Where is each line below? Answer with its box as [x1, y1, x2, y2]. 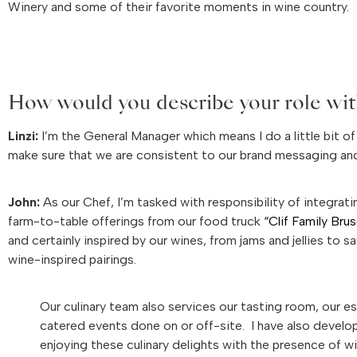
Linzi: [8, 128, 38, 144]
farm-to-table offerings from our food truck [8, 214, 264, 229]
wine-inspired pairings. [8, 252, 136, 268]
